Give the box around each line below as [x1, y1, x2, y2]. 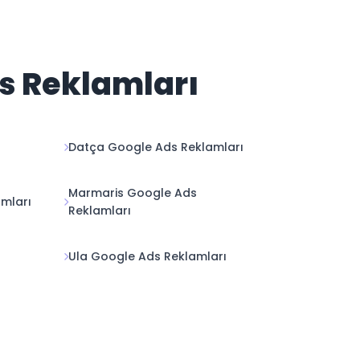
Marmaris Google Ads [68, 185, 197, 201]
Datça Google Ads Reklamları [68, 139, 243, 155]
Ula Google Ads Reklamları [68, 248, 227, 264]
